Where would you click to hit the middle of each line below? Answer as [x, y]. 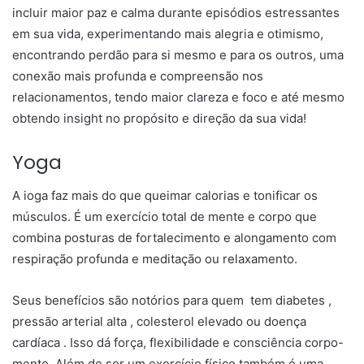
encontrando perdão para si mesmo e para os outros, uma [178, 55]
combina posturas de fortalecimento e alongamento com [174, 237]
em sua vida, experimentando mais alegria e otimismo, [168, 34]
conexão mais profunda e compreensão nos [138, 76]
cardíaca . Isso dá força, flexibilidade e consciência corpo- [178, 342]
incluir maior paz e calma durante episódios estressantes [176, 13]
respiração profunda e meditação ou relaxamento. [155, 258]
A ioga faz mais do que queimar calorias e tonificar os [165, 195]
